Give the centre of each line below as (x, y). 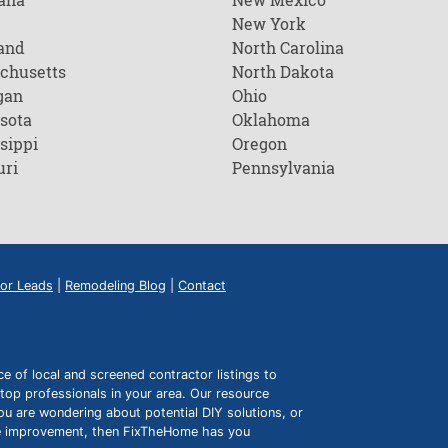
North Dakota (283, 71)
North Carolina (288, 47)
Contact (202, 285)
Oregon (259, 143)
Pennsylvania (283, 167)
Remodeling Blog (115, 285)
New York (269, 23)
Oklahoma (271, 119)
